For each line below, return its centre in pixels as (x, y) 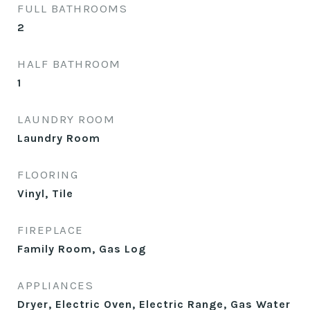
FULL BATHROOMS (72, 8)
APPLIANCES (55, 285)
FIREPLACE (51, 230)
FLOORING (48, 174)
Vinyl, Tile (45, 193)
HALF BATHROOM (69, 64)
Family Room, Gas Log (82, 249)
